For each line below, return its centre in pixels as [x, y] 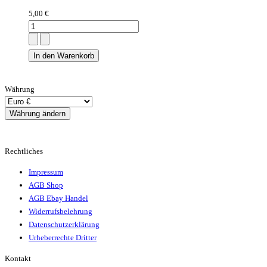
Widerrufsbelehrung [60, 212]
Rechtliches [24, 151]
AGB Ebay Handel [58, 198]
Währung [20, 89]
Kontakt [18, 259]
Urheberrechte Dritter [63, 238]
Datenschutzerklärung [64, 225]
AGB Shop [46, 185]
